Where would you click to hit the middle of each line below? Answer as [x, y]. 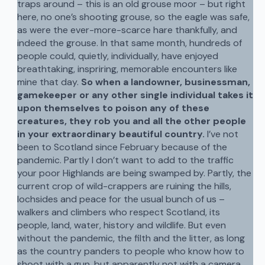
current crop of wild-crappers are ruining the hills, [124, 186]
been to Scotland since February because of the [122, 147]
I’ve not [221, 134]
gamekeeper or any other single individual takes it [135, 95]
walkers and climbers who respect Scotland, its [118, 212]
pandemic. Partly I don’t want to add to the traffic [125, 160]
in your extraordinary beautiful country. [111, 134]
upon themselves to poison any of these [113, 108]
